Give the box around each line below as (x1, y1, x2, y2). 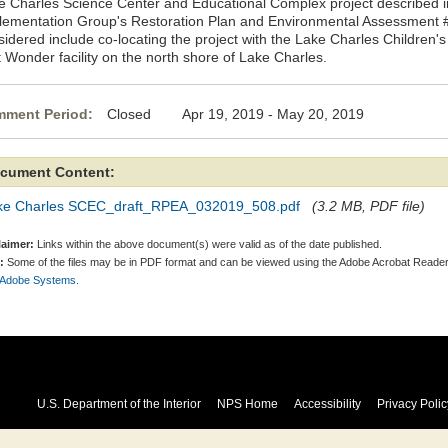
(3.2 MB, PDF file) (312, 198, 425, 214)
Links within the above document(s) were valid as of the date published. (34, 238, 382, 250)
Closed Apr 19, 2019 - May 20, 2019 (107, 106, 364, 122)
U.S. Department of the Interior (36, 397, 201, 411)
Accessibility (293, 397, 361, 411)
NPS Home (216, 397, 278, 411)
